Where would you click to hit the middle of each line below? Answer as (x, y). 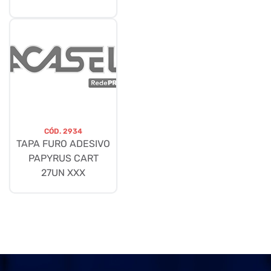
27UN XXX (63, 173)
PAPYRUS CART (63, 158)
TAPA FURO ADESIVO (63, 144)
